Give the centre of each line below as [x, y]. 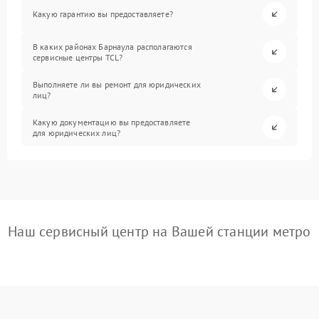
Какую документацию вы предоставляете [112, 122]
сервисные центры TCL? [78, 57]
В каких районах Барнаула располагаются [113, 46]
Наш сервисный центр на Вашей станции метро [159, 231]
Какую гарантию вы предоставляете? [103, 14]
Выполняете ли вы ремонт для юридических [117, 84]
